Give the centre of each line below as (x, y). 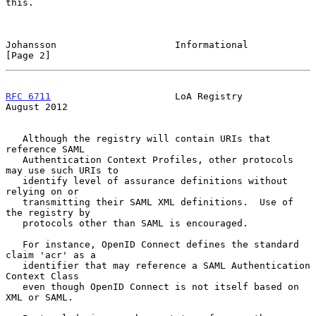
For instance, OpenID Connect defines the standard (14, 244)
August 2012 (37, 107)
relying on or (42, 191)
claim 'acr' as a (51, 255)
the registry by (48, 212)
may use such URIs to (62, 170)
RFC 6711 (28, 96)
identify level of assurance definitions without (14, 181)
